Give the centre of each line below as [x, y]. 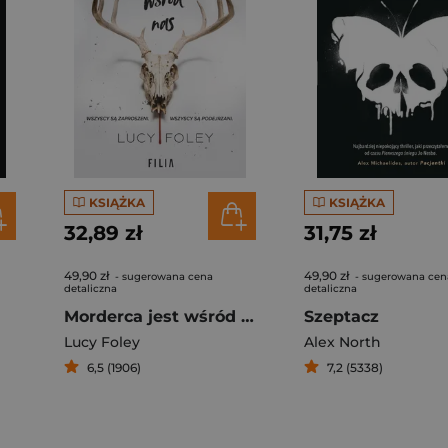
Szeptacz [341, 316]
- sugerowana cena [162, 276]
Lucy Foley [102, 342]
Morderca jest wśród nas [247, 316]
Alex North [342, 342]
